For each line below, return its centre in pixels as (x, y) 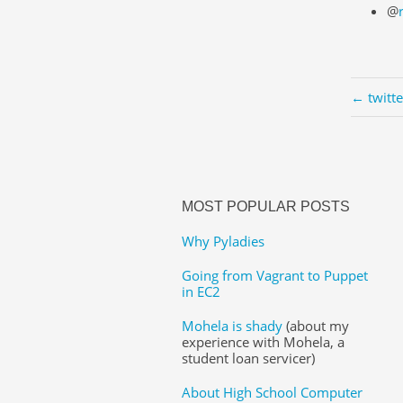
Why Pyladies (223, 241)
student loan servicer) (248, 358)
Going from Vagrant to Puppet (274, 275)
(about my (315, 325)
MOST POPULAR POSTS (265, 206)
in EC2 (201, 291)
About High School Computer (272, 392)
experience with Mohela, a (263, 341)
